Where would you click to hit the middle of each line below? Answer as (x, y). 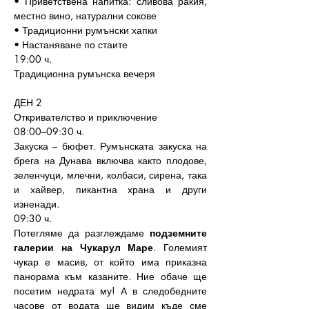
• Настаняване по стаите (71, 44)
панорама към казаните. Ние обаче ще (110, 276)
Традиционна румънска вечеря (84, 73)
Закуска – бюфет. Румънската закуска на (110, 146)
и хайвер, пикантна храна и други (110, 189)
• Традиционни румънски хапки (86, 30)
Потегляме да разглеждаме (82, 233)
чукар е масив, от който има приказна (110, 262)
